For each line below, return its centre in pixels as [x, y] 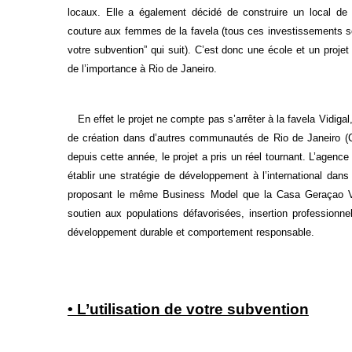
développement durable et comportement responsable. [191, 232]
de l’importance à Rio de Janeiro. [142, 69]
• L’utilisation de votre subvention [188, 309]
